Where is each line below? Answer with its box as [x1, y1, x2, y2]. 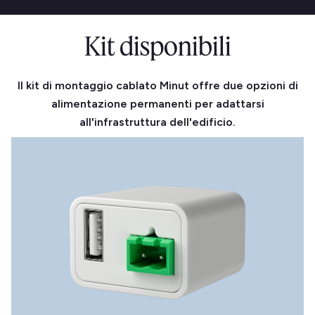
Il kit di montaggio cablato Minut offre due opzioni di [17, 79, 298, 92]
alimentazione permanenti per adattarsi [51, 97, 264, 110]
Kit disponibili [84, 30, 231, 63]
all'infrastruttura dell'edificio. [79, 115, 236, 129]
